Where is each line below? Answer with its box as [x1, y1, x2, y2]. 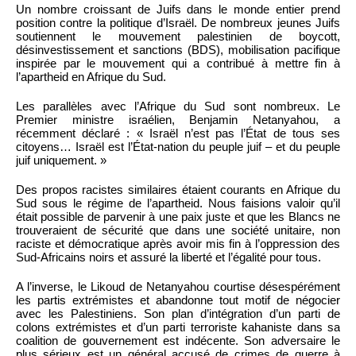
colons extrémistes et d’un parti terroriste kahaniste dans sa [16, 320, 340, 335]
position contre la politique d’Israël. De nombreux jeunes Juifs [16, 16, 340, 30]
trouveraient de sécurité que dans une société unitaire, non [16, 223, 340, 238]
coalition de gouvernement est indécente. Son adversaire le [16, 334, 340, 348]
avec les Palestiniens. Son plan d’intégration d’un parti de [16, 307, 340, 321]
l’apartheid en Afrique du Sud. [16, 70, 166, 84]
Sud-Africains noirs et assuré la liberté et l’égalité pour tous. [16, 250, 321, 265]
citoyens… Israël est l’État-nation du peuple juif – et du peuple [16, 140, 340, 154]
